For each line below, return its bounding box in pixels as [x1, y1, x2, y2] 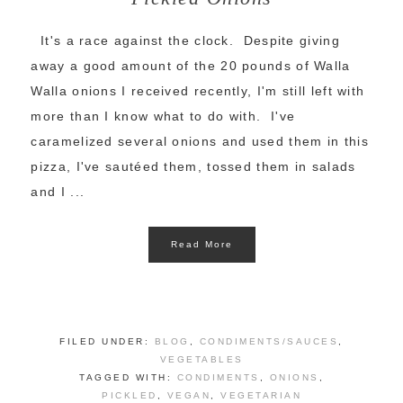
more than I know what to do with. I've [31, 109, 296, 124]
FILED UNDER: [59, 336, 155, 347]
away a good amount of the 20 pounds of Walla [31, 58, 351, 74]
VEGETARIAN [220, 390, 301, 401]
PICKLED [102, 390, 157, 401]
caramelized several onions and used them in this [31, 134, 369, 149]
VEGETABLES [159, 354, 244, 365]
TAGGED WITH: [79, 372, 177, 383]
